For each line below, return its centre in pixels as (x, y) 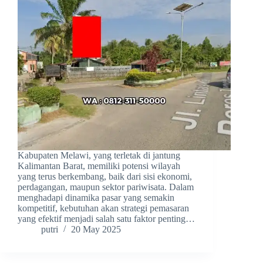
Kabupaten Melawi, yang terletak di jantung (99, 156)
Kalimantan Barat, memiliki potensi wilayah (99, 166)
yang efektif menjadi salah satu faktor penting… (106, 219)
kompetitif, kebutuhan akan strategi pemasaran (103, 208)
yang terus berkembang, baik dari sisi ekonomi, (105, 177)
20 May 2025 (96, 230)
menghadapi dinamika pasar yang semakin (96, 198)
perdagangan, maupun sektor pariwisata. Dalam (106, 187)
